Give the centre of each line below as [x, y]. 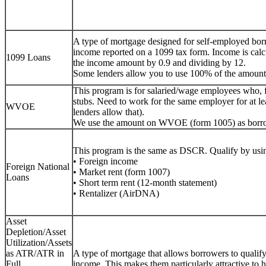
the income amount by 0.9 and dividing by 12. [159, 62]
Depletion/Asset [36, 232]
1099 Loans [28, 57]
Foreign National [38, 166]
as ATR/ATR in [35, 253]
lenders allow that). [109, 112]
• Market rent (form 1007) [121, 172]
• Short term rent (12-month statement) [145, 182]
